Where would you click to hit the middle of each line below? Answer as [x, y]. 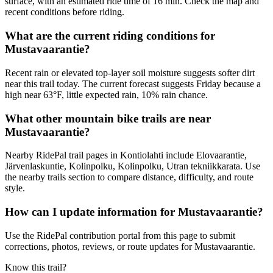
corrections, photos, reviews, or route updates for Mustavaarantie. [130, 246]
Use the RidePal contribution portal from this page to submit [120, 235]
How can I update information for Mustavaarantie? [134, 212]
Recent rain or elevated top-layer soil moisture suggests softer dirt [130, 73]
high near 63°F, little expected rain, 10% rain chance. [106, 94]
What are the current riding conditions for [110, 36]
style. [15, 188]
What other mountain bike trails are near [108, 118]
